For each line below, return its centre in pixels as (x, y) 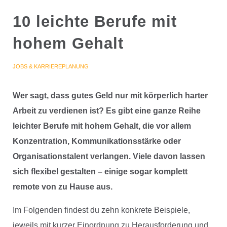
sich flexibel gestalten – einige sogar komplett (100, 172)
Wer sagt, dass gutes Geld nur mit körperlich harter (110, 96)
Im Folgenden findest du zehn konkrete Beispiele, (101, 210)
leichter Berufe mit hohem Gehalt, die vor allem (102, 126)
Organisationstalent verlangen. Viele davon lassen (109, 157)
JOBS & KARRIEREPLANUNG (50, 67)
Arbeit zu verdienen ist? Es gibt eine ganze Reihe (106, 111)
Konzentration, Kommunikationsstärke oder (97, 141)
